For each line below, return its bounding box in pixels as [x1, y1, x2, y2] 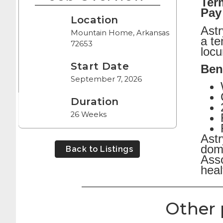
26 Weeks [70, 110, 107, 119]
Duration [70, 95, 119, 108]
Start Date [70, 59, 129, 72]
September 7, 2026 [70, 74, 142, 84]
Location [70, 13, 118, 26]
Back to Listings [66, 144, 133, 154]
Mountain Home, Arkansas [70, 28, 169, 38]
